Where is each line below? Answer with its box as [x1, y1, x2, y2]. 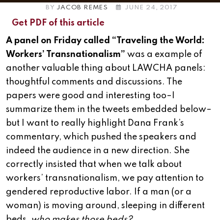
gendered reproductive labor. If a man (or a [6, 188, 192, 197]
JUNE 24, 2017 [125, 4, 178, 11]
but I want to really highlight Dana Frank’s [6, 119, 184, 128]
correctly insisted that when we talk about [6, 160, 182, 169]
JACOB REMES [56, 4, 109, 11]
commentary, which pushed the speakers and [6, 133, 196, 142]
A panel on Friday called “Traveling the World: [6, 36, 205, 46]
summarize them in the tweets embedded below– [6, 105, 212, 114]
